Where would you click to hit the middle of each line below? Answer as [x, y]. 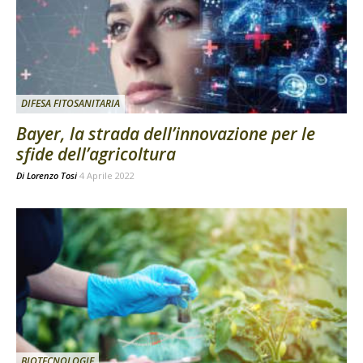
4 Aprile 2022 [107, 175]
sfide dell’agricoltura [96, 154]
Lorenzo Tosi [52, 175]
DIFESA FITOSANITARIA [70, 103]
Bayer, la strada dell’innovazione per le [166, 133]
